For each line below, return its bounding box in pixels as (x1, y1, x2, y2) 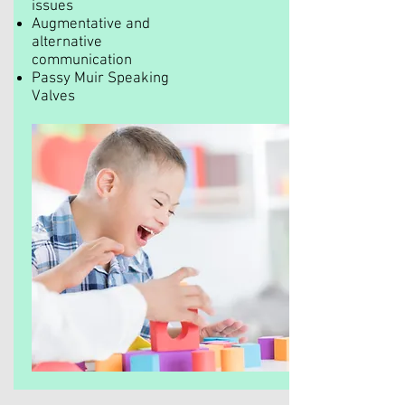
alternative (32, 33, 102, 52)
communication (32, 52, 136, 70)
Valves (32, 88, 75, 106)
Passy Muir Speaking (32, 70, 169, 88)
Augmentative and (32, 15, 150, 33)
